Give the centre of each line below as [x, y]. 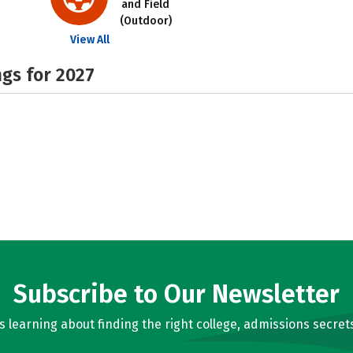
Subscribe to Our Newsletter [176, 294]
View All [89, 40]
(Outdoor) [145, 21]
